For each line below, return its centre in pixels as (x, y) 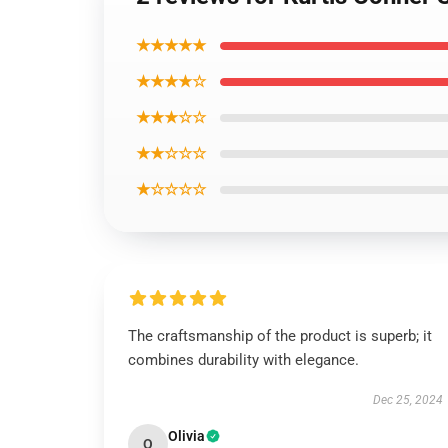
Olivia (186, 436)
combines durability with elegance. (243, 360)
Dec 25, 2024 (407, 400)
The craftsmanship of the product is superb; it (280, 336)
